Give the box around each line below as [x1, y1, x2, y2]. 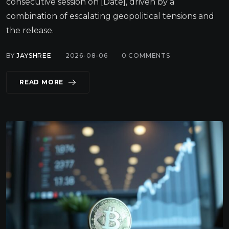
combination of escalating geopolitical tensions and [6, 11, 214, 21]
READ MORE [19, 78, 64, 86]
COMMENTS [126, 51, 170, 59]
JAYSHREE [16, 51, 52, 59]
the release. [6, 25, 54, 35]
